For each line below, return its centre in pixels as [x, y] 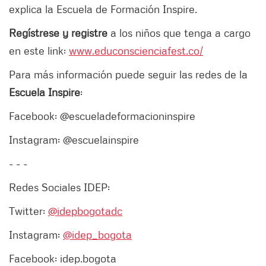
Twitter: [28, 210]
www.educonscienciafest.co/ [136, 50]
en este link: [39, 50]
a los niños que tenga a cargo [179, 32]
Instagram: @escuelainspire [74, 139]
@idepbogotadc [85, 210]
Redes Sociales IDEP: [59, 187]
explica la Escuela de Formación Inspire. [107, 9]
